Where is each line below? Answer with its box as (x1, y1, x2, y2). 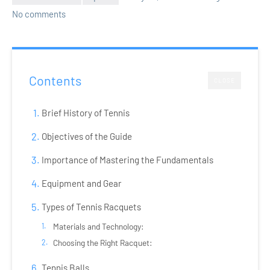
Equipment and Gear (41, 178, 122, 189)
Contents (29, 72, 81, 89)
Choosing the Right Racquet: (52, 237, 152, 248)
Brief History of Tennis (41, 107, 130, 119)
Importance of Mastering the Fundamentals (41, 154, 213, 166)
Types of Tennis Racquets (41, 201, 141, 213)
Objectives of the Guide (41, 131, 132, 142)
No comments (12, 8, 66, 20)
